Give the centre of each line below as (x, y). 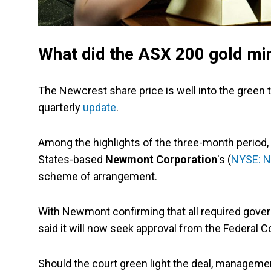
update (100, 108)
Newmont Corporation (161, 160)
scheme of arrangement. (98, 177)
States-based (72, 160)
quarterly (60, 108)
